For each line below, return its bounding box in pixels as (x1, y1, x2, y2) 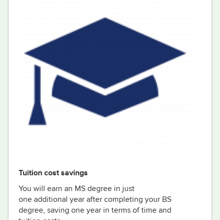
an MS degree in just (64, 184, 135, 193)
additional (34, 194, 68, 204)
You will (19, 184, 47, 193)
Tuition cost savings (19, 167, 88, 178)
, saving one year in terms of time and (43, 205, 171, 215)
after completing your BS (84, 194, 171, 204)
